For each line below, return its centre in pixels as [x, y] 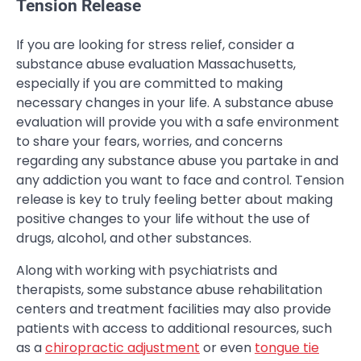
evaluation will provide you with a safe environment [178, 122]
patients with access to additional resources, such [174, 328]
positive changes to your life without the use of [163, 218]
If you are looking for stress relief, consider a [155, 44]
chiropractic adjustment [122, 347]
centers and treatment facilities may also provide [174, 309]
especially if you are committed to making [149, 83]
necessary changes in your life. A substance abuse [175, 102]
